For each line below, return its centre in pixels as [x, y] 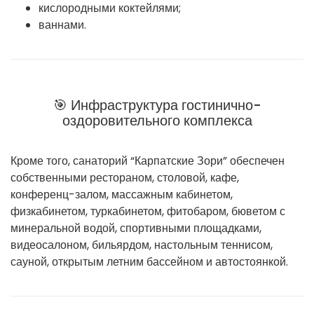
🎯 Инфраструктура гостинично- [157, 105]
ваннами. [62, 25]
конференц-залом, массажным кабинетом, [122, 194]
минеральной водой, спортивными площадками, [136, 228]
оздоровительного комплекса [157, 120]
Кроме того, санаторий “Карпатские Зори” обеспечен [148, 161]
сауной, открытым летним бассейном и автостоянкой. [149, 261]
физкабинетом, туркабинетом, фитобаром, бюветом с [148, 211]
